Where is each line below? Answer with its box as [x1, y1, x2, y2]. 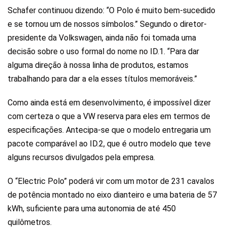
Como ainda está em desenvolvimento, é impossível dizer [8, 97, 211, 107]
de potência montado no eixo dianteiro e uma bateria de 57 [8, 190, 217, 200]
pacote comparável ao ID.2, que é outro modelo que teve [8, 138, 211, 148]
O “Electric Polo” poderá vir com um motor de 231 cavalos [8, 176, 214, 186]
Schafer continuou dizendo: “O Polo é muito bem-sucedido [8, 5, 215, 15]
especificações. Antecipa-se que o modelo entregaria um [8, 125, 211, 135]
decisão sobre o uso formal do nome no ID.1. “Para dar [8, 46, 199, 56]
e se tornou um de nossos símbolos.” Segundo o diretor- [8, 19, 207, 29]
